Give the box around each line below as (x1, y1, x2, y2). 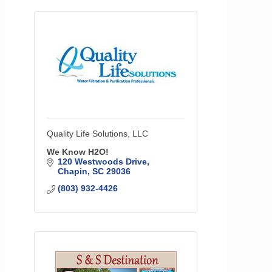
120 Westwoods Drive (57, 157, 147, 167)
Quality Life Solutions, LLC (47, 129, 148, 139)
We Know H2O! (47, 147, 109, 157)
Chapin (57, 166, 87, 177)
